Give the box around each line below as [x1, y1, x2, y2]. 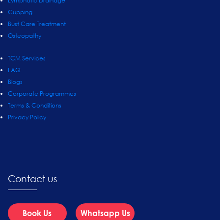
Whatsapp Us [80, 208, 130, 218]
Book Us [23, 208, 52, 218]
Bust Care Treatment [7, 20, 66, 28]
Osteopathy [7, 31, 41, 40]
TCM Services [7, 54, 46, 62]
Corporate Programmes [7, 89, 76, 98]
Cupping [7, 8, 32, 17]
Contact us [7, 172, 57, 185]
